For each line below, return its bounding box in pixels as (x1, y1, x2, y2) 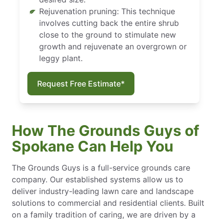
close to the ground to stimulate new (39, 29, 176, 40)
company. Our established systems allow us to (12, 174, 183, 184)
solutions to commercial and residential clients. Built (12, 197, 204, 208)
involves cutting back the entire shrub (39, 18, 179, 28)
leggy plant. (39, 53, 83, 63)
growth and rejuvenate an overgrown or (39, 41, 187, 51)
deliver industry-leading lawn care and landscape (12, 186, 194, 196)
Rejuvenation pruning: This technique (39, 6, 175, 16)
